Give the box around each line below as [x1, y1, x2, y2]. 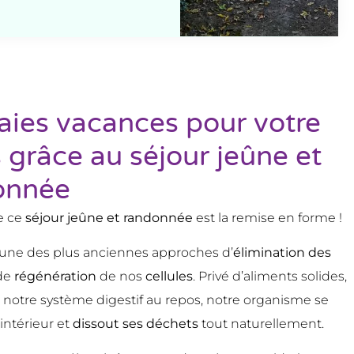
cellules [145, 268, 194, 284]
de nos [96, 268, 146, 284]
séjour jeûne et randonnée [25, 209, 194, 225]
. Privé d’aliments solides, [193, 268, 348, 284]
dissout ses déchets [73, 315, 202, 331]
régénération [11, 268, 97, 284]
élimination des [233, 244, 332, 260]
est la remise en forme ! [193, 209, 343, 225]
